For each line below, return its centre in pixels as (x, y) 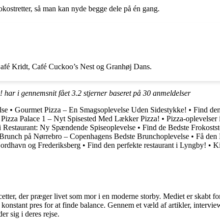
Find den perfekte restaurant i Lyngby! (147, 145)
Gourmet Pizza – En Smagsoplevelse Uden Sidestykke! (101, 110)
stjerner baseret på (112, 93)
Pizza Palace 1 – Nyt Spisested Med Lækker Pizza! (80, 118)
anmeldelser (171, 93)
